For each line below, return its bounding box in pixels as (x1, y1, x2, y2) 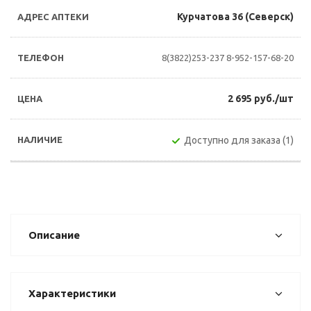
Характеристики (28, 287, 116, 299)
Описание (28, 229, 80, 241)
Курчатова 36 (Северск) (177, 11, 294, 22)
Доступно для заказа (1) (184, 135, 294, 146)
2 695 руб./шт (228, 93, 294, 104)
